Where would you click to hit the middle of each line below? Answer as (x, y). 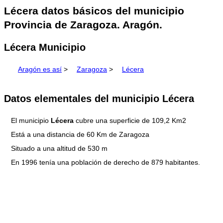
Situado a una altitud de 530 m (59, 149)
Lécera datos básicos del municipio (94, 11)
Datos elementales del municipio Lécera (99, 98)
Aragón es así (40, 69)
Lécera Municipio (45, 47)
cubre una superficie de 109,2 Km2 (130, 121)
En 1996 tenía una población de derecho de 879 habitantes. (106, 163)
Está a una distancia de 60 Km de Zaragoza (80, 135)
